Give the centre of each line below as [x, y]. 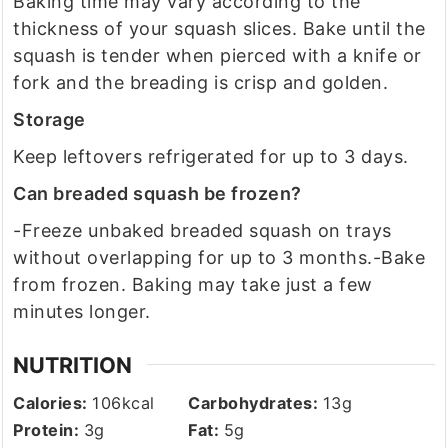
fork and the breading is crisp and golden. [201, 82]
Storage [49, 119]
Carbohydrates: [255, 402]
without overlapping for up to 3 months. [193, 257]
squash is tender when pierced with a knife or [217, 55]
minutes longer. [82, 311]
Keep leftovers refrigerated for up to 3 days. [211, 156]
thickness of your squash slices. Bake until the [219, 28]
